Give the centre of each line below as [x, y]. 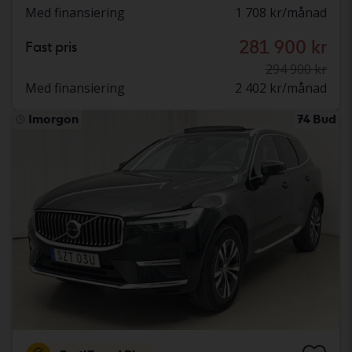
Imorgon [53, 119]
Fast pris [51, 47]
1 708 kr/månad [281, 13]
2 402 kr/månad [281, 88]
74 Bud [317, 119]
